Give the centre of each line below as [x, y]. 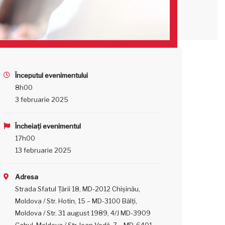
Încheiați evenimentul [48, 126]
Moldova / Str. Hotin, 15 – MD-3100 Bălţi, [76, 201]
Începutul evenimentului [52, 75]
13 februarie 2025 [43, 150]
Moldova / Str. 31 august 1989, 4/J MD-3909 [83, 213]
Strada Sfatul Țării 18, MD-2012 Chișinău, [78, 189]
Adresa [27, 177]
